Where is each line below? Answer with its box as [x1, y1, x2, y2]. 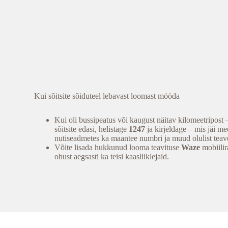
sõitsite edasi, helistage [54, 124, 129, 133]
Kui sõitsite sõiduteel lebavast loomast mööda [34, 91, 180, 100]
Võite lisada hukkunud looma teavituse [54, 142, 182, 152]
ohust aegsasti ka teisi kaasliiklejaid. [54, 152, 169, 161]
